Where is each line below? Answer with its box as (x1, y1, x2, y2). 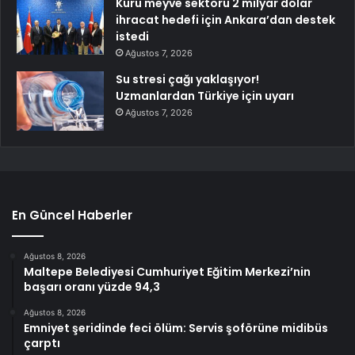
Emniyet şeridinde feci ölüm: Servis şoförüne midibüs (24, 319, 328, 336)
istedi (116, 28, 149, 44)
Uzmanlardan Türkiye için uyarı (116, 87, 294, 104)
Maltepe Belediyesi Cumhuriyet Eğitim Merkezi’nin (24, 263, 311, 280)
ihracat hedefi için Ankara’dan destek (116, 11, 335, 28)
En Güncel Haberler (12, 206, 132, 223)
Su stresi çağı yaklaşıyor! (116, 71, 259, 87)
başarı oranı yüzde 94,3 (24, 278, 160, 295)
